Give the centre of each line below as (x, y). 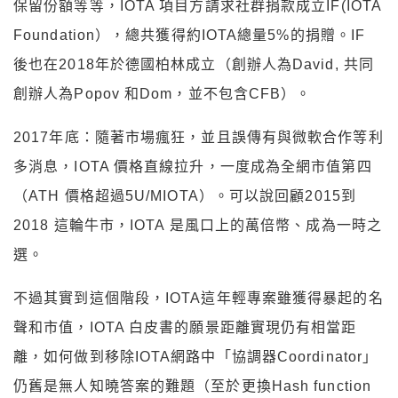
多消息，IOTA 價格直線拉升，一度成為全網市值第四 (193, 167)
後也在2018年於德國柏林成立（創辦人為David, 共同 (194, 65)
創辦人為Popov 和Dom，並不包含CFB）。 (163, 94)
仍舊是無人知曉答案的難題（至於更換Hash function (193, 386)
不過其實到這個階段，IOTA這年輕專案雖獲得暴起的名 (199, 298)
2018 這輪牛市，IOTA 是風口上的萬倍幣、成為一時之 (198, 226)
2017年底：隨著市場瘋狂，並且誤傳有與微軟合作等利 (199, 138)
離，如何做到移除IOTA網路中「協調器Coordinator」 (196, 357)
